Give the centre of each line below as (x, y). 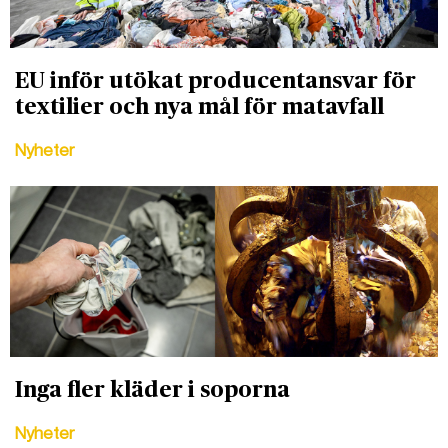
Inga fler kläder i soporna (152, 390)
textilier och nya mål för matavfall (199, 107)
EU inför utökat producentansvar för (215, 81)
